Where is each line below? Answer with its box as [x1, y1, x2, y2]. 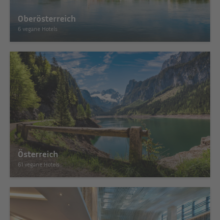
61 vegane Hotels [18, 160, 59, 168]
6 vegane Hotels [18, 25, 57, 32]
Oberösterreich [18, 12, 76, 24]
